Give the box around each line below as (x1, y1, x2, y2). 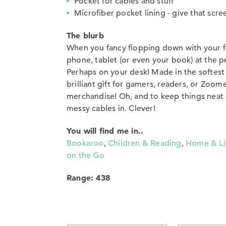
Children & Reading (108, 138, 182, 148)
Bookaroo (67, 138, 104, 148)
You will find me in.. (67, 125, 144, 136)
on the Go (67, 150, 104, 160)
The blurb (67, 30, 104, 40)
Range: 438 (67, 172, 110, 183)
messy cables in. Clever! (67, 103, 155, 114)
